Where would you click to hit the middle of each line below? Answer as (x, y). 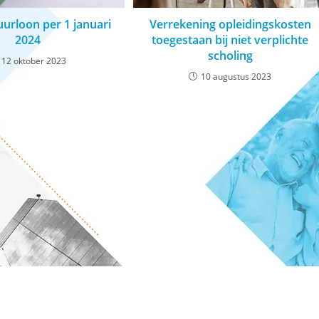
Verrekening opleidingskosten (230, 24)
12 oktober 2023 (34, 61)
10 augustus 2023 (236, 76)
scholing (230, 55)
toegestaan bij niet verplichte (230, 40)
